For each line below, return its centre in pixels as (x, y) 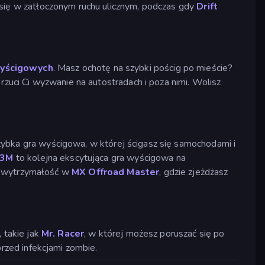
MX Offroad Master (116, 172)
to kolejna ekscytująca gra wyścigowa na (99, 158)
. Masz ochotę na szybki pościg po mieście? (143, 68)
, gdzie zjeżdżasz (194, 172)
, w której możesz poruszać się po (154, 233)
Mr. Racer (63, 233)
